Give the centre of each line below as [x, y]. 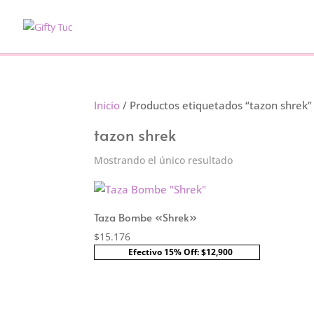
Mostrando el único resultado [164, 160]
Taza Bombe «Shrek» [146, 217]
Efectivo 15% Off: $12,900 [181, 252]
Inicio [107, 105]
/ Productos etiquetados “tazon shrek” [216, 105]
